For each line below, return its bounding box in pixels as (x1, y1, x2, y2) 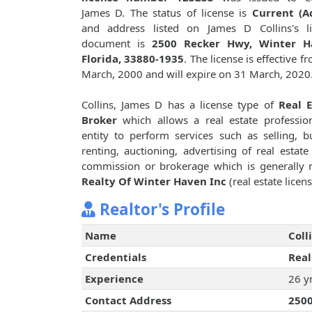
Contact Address (84, 293, 171, 308)
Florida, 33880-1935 (81, 52, 185, 66)
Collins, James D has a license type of (81, 97, 279, 112)
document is (81, 36, 152, 51)
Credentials (84, 250, 146, 265)
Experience (84, 272, 143, 286)
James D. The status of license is (81, 6, 252, 20)
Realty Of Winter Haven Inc (81, 174, 226, 189)
